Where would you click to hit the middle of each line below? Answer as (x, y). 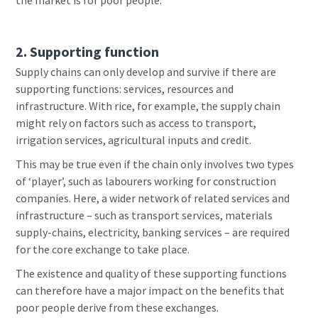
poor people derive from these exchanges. (117, 308)
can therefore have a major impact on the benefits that (150, 291)
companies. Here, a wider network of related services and (153, 198)
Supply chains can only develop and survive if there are (146, 72)
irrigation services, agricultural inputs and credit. (136, 140)
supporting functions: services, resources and (125, 89)
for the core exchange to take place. (104, 250)
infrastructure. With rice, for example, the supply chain (148, 106)
